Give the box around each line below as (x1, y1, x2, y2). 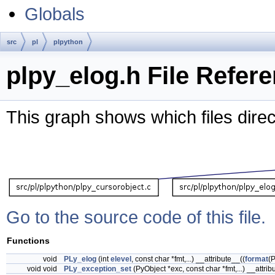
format (245, 255, 268, 264)
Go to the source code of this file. (6, 207, 266, 228)
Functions (7, 236, 50, 246)
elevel (110, 255, 131, 264)
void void (27, 265, 59, 274)
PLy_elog (64, 255, 96, 264)
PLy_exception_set (64, 265, 131, 274)
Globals (25, 3, 85, 24)
